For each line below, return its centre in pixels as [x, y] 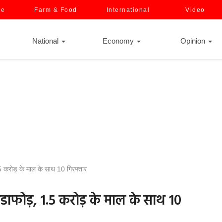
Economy [119, 41]
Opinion [194, 41]
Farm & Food [56, 10]
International [128, 10]
